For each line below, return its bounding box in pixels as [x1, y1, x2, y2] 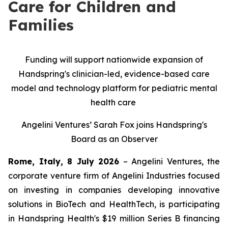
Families [8, 15, 74, 35]
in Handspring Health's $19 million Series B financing [8, 213, 220, 223]
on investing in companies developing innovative [8, 185, 220, 195]
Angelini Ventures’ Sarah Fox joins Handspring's [21, 120, 207, 130]
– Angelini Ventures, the [119, 156, 220, 166]
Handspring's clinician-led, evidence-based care [18, 69, 210, 79]
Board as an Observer [70, 134, 158, 144]
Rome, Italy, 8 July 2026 [8, 156, 119, 166]
